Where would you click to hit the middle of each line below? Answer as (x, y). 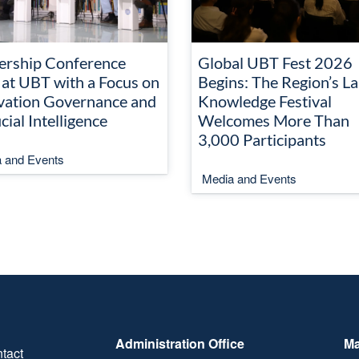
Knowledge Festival (265, 101)
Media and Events (249, 178)
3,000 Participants (262, 139)
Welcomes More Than (274, 120)
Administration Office (180, 343)
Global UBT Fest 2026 (275, 63)
